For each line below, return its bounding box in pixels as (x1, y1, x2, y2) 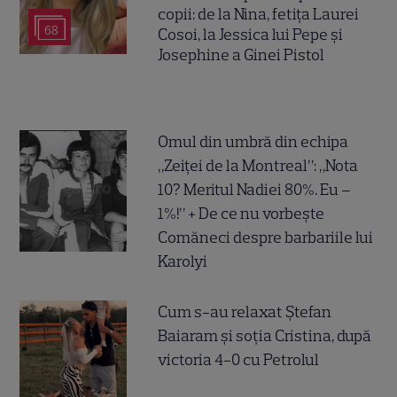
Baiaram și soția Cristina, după (158, 325, 372, 346)
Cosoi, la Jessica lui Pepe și (158, 25, 344, 45)
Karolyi (158, 251, 208, 271)
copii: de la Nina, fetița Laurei (158, 4, 360, 25)
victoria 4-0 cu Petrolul (158, 349, 320, 370)
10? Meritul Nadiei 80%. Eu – (158, 179, 352, 199)
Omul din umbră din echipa (158, 131, 349, 152)
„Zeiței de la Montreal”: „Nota (158, 155, 359, 175)
